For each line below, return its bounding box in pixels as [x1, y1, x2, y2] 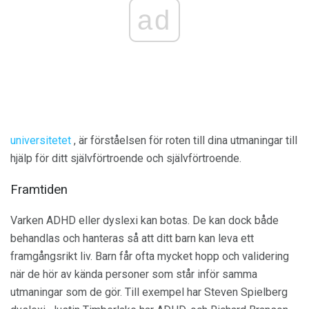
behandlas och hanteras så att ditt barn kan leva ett [10, 231, 254, 245]
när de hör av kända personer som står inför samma [10, 267, 257, 281]
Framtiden [10, 181, 68, 197]
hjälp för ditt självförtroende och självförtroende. [10, 152, 241, 166]
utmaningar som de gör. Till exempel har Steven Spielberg [10, 285, 288, 299]
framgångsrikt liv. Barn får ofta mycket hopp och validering [10, 249, 289, 263]
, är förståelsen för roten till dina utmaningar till [71, 134, 297, 148]
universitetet [10, 134, 71, 148]
